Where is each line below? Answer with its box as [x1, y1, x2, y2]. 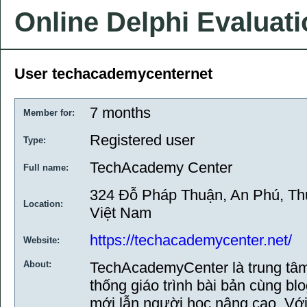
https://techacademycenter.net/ [90, 232, 292, 249]
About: [23, 259, 51, 269]
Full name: [23, 162, 69, 173]
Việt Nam [90, 204, 151, 221]
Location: [23, 199, 63, 209]
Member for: [23, 108, 75, 118]
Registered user [90, 132, 195, 149]
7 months [90, 104, 151, 121]
